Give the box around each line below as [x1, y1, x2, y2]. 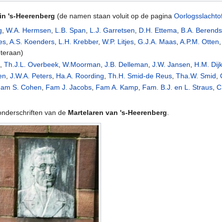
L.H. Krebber [58, 38, 99, 46]
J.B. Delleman [105, 60, 149, 68]
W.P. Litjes [102, 38, 134, 46]
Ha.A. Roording [56, 72, 105, 80]
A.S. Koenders [9, 38, 55, 46]
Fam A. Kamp [96, 83, 139, 92]
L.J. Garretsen [90, 26, 135, 34]
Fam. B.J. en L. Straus [142, 83, 213, 92]
